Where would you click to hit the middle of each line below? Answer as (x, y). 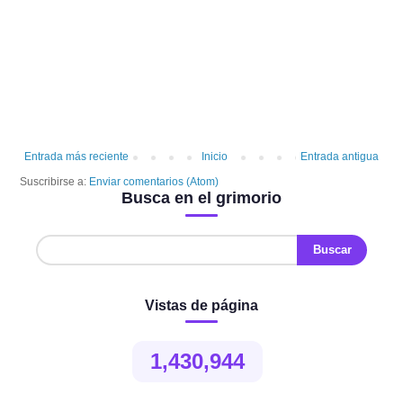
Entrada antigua (340, 156)
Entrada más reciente (76, 156)
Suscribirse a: (54, 181)
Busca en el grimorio (201, 197)
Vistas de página (201, 305)
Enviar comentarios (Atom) (154, 181)
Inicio (215, 156)
